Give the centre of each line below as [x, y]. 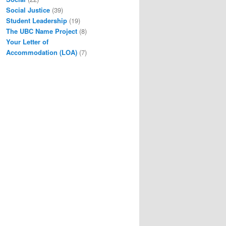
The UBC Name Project [42, 31]
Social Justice [28, 10]
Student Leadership [37, 20]
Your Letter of [27, 41]
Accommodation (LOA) [42, 52]
